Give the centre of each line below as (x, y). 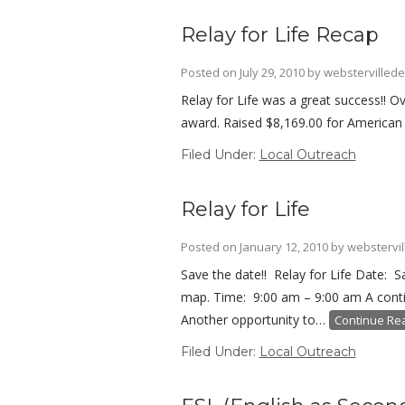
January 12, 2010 (283, 247)
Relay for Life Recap (279, 35)
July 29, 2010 (272, 72)
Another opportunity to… (254, 320)
